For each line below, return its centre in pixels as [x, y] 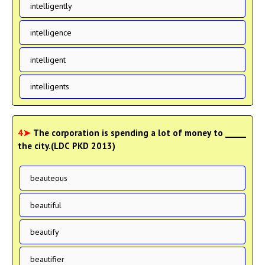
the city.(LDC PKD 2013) [67, 146]
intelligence [51, 33]
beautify [44, 232]
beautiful [46, 205]
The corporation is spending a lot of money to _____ [140, 133]
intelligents [49, 87]
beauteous [49, 178]
